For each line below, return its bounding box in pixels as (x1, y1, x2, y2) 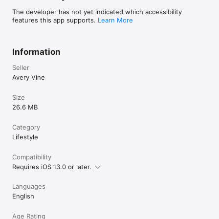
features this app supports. (12, 16, 98, 24)
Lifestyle (12, 132, 38, 141)
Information (12, 46, 61, 57)
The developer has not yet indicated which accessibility (12, 7, 182, 16)
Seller (12, 63, 29, 71)
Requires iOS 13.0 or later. (12, 162, 91, 171)
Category (12, 123, 40, 131)
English (12, 192, 34, 200)
